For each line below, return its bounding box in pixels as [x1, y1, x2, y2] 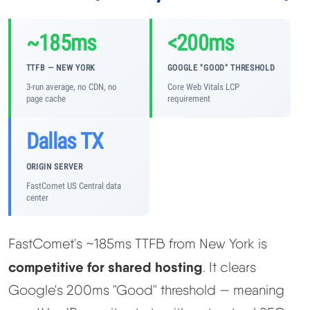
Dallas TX [26, 128, 104, 155]
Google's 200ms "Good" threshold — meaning [8, 282, 284, 299]
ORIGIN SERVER [26, 161, 83, 172]
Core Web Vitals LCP [167, 82, 239, 93]
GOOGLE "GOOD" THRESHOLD [167, 63, 275, 73]
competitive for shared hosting [8, 258, 203, 276]
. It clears [203, 259, 256, 276]
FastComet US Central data [26, 181, 121, 192]
